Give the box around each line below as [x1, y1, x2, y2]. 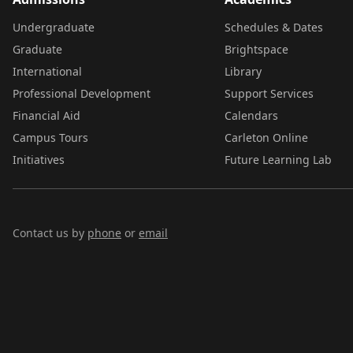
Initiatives [13, 152, 65, 167]
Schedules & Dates [224, 20, 323, 35]
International [13, 64, 82, 79]
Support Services [224, 86, 314, 101]
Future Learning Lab [224, 152, 332, 167]
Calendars [224, 108, 278, 123]
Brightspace [224, 42, 288, 57]
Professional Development [13, 86, 150, 101]
